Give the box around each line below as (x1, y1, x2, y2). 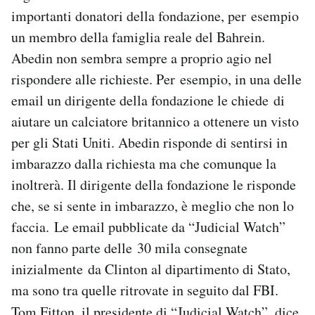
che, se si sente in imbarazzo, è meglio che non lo (11, 196, 294, 216)
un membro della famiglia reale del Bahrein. (11, 27, 265, 47)
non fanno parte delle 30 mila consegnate (11, 238, 247, 258)
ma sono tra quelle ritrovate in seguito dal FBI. (11, 281, 278, 300)
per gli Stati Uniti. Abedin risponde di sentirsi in (11, 133, 288, 153)
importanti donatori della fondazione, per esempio (11, 6, 299, 26)
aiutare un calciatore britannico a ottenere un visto (11, 112, 299, 131)
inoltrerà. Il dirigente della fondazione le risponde (11, 175, 296, 195)
